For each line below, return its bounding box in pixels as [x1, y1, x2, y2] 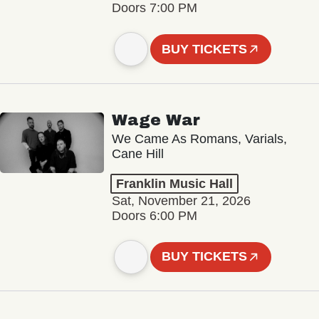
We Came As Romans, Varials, [111, 131, 287, 146]
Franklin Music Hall [115, 176, 233, 191]
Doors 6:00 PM [111, 208, 197, 223]
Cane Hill [111, 146, 164, 161]
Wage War [111, 111, 200, 129]
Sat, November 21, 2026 [111, 193, 251, 208]
